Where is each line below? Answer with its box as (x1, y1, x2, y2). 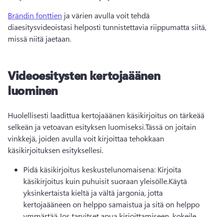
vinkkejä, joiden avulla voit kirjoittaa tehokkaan (8, 133, 164, 143)
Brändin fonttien (8, 10, 62, 20)
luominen (8, 82, 58, 98)
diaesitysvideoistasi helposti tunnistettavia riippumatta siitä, (8, 22, 206, 32)
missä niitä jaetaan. (8, 33, 73, 44)
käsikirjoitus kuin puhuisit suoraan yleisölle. (23, 176, 169, 186)
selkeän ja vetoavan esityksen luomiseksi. (8, 122, 145, 132)
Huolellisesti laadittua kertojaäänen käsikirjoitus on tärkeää (8, 110, 204, 120)
